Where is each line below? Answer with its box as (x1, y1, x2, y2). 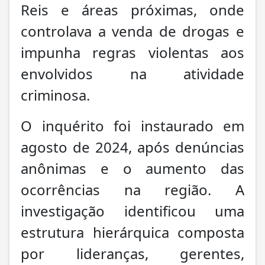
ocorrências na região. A (21, 179, 244, 199)
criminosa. (21, 85, 90, 105)
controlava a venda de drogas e (21, 21, 244, 41)
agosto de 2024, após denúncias (21, 137, 244, 157)
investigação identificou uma (21, 201, 244, 221)
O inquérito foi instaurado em (21, 115, 244, 135)
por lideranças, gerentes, (21, 243, 244, 263)
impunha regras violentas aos (21, 42, 244, 62)
